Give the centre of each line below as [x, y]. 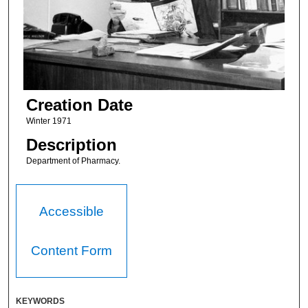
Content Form [72, 251]
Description [71, 144]
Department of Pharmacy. [73, 161]
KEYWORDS [41, 301]
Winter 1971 [48, 121]
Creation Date [79, 104]
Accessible [72, 212]
